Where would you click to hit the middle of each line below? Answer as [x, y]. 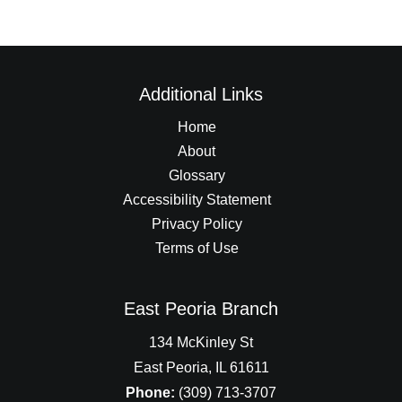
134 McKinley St [201, 342]
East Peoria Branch [201, 309]
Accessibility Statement [197, 200]
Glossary [197, 175]
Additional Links [201, 94]
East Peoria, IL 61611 [201, 367]
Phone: [150, 393]
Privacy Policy [197, 224]
